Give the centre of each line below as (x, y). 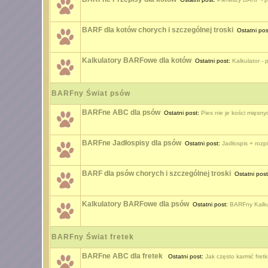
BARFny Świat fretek (92, 237)
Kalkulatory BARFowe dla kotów (136, 60)
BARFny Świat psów (91, 93)
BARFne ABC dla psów (121, 112)
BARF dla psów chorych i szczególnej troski (156, 173)
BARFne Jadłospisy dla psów (131, 143)
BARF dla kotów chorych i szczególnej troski (157, 30)
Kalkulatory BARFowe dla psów (135, 204)
